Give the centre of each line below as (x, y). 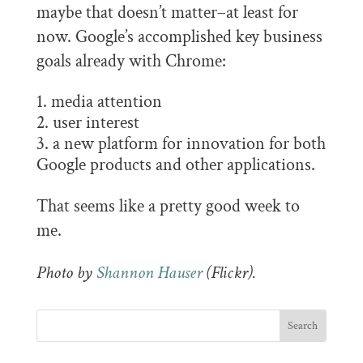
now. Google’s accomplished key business (179, 37)
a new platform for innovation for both (189, 144)
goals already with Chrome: (131, 61)
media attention (106, 102)
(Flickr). (229, 273)
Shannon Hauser (149, 273)
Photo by (66, 273)
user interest (96, 123)
